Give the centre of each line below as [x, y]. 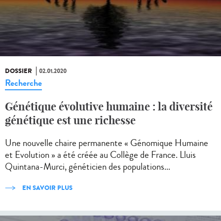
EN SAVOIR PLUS [47, 188]
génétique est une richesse [70, 121]
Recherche [23, 83]
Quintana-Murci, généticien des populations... [88, 167]
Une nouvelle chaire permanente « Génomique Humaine [107, 143]
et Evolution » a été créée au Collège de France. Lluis [100, 155]
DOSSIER [18, 71]
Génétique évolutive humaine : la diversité [109, 107]
